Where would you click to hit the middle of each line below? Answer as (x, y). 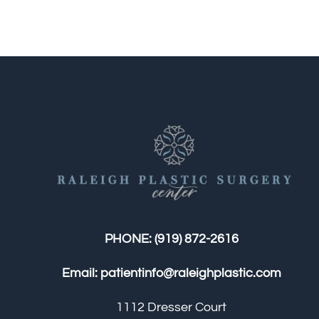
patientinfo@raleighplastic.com (190, 273)
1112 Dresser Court (172, 308)
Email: (81, 273)
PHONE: (129, 239)
